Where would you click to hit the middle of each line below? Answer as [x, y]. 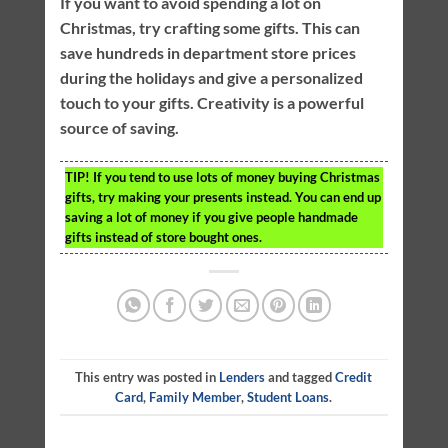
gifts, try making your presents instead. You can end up [222, 197]
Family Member [195, 396]
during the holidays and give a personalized [211, 78]
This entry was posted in [147, 376]
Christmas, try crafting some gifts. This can [209, 28]
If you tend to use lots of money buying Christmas [234, 177]
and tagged [300, 376]
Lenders [242, 376]
